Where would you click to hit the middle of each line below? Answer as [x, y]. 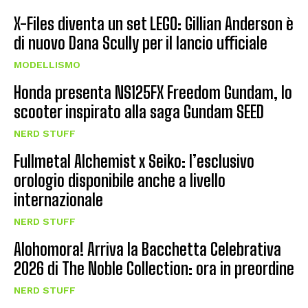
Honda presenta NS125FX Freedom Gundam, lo [153, 92]
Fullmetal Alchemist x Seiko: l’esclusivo [134, 161]
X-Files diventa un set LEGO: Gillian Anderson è [154, 23]
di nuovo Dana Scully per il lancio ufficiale [141, 43]
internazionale [58, 199]
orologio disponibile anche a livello [120, 180]
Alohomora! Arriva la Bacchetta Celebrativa [147, 249]
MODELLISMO [47, 64]
